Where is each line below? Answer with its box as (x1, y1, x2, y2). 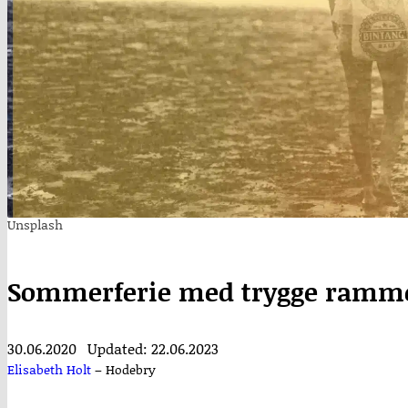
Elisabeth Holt (7, 360, 91, 379)
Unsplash (7, 215, 63, 234)
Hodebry (106, 360, 156, 379)
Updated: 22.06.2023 (87, 338, 219, 359)
